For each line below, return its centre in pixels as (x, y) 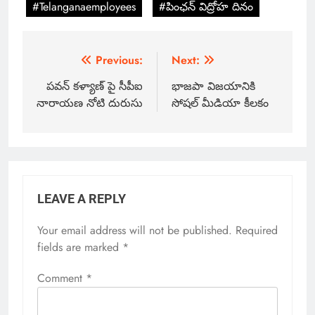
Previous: (119, 60)
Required (257, 231)
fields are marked (80, 247)
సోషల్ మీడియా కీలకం (220, 103)
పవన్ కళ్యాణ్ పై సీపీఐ (95, 86)
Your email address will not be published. (135, 231)
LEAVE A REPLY (82, 199)
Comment (62, 278)
